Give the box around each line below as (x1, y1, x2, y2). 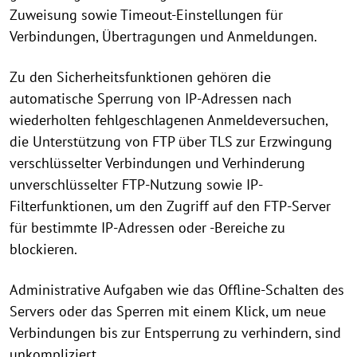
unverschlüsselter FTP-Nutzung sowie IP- (10, 175, 263, 194)
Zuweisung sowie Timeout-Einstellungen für (10, 6, 283, 24)
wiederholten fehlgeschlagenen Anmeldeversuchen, (10, 111, 328, 129)
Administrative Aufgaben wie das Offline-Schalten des (10, 280, 344, 299)
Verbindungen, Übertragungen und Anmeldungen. (10, 27, 317, 45)
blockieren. (10, 240, 77, 258)
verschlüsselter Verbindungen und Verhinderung (10, 154, 305, 172)
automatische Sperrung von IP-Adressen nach (10, 89, 292, 108)
